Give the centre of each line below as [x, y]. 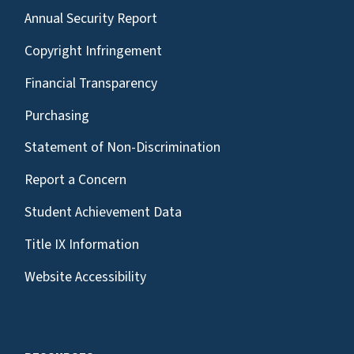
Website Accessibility [85, 277]
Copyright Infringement [93, 51]
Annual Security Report [91, 19]
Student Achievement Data [103, 212]
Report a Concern [75, 180]
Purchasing [57, 115]
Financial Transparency [91, 83]
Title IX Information [82, 244]
